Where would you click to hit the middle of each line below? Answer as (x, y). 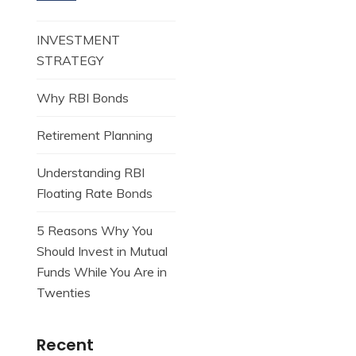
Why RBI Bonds (83, 98)
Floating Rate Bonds (95, 193)
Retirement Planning (95, 135)
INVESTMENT (78, 40)
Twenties (64, 292)
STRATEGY (70, 60)
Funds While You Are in (102, 272)
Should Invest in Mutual (102, 251)
